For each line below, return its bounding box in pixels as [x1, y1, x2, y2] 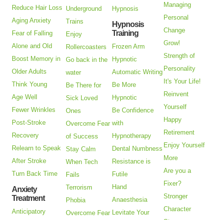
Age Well [12, 93, 38, 101]
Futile [112, 170, 128, 178]
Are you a [164, 167, 192, 175]
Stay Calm [66, 145, 96, 153]
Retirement [164, 129, 195, 137]
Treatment [12, 194, 45, 203]
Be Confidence [112, 107, 154, 114]
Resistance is [112, 158, 151, 165]
